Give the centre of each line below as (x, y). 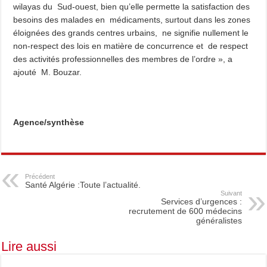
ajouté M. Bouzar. (48, 72)
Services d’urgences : (201, 201)
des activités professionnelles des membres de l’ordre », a (123, 59)
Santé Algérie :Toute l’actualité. (83, 184)
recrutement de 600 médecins (185, 211)
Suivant (231, 193)
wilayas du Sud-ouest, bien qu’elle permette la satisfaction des (132, 6)
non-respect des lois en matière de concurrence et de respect (131, 46)
